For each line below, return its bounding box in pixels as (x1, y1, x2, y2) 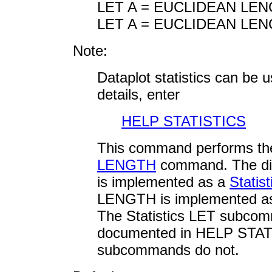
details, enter (97, 86, 180, 103)
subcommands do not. (97, 241, 239, 258)
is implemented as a (97, 173, 229, 190)
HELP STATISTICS (121, 112, 246, 129)
